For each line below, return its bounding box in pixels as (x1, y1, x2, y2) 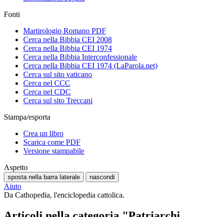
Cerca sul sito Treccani (23, 96, 93, 105)
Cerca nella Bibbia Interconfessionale (23, 53, 137, 62)
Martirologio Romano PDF (23, 27, 106, 35)
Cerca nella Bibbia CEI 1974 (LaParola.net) (23, 62, 157, 70)
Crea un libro (23, 129, 63, 138)
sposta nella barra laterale (8, 173, 80, 181)
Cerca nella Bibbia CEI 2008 (23, 35, 112, 44)
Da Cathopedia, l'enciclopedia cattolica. (4, 191, 124, 200)
